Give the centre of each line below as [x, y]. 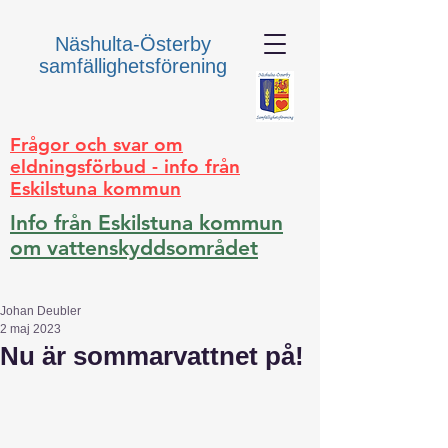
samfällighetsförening [133, 66]
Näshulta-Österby [133, 44]
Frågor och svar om [96, 144]
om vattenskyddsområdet [134, 247]
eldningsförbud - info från [125, 166]
